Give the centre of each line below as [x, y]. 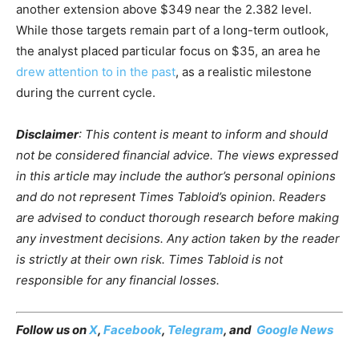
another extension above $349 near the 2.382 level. [164, 10]
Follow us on [52, 329]
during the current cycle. [86, 93]
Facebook [133, 329]
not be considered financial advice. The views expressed [177, 155]
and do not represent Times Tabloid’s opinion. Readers [171, 197]
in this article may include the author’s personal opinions [176, 176]
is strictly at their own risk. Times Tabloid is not [149, 260]
